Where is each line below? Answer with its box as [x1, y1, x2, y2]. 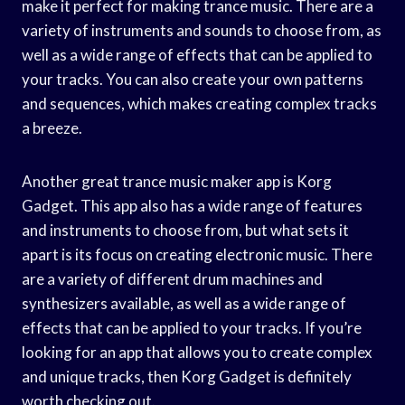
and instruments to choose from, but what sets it [22, 220, 349, 240]
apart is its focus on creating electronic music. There [22, 244, 372, 264]
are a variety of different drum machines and [22, 268, 323, 288]
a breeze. [22, 118, 82, 137]
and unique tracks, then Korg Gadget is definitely [22, 366, 352, 386]
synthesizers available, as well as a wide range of [22, 293, 346, 313]
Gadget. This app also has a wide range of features [22, 195, 363, 215]
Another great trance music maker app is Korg [22, 171, 332, 191]
